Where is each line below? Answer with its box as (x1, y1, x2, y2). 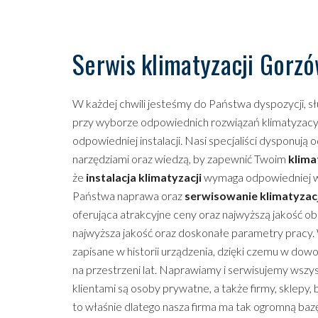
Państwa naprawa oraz (72, 189, 185, 203)
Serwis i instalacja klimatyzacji (149, 14, 302, 27)
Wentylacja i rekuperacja (149, 47, 273, 60)
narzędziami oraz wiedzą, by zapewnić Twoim (72, 152, 288, 166)
